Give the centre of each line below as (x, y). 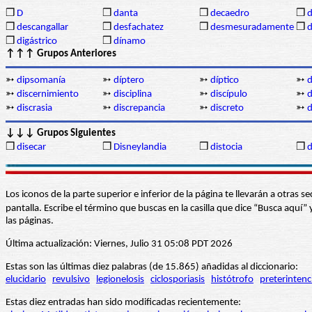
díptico (225, 81)
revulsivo (71, 280)
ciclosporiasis (178, 280)
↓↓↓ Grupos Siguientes (61, 134)
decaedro (230, 14)
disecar (31, 148)
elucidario (26, 280)
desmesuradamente (252, 28)
